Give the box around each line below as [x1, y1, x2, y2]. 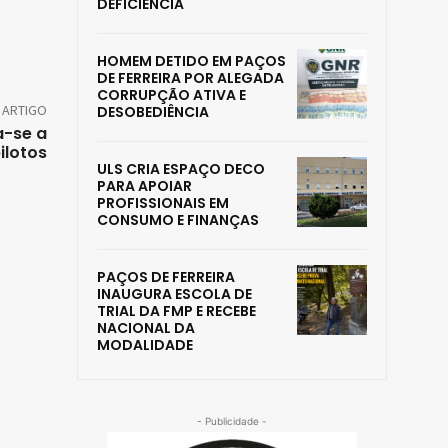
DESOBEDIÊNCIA [97, 102, 209, 123]
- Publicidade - [197, 415, 267, 428]
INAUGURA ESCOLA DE [97, 284, 252, 305]
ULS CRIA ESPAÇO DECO [97, 159, 265, 180]
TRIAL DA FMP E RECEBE [97, 301, 256, 322]
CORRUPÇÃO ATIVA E [97, 85, 246, 106]
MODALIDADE [97, 335, 193, 356]
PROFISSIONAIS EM [97, 193, 229, 214]
